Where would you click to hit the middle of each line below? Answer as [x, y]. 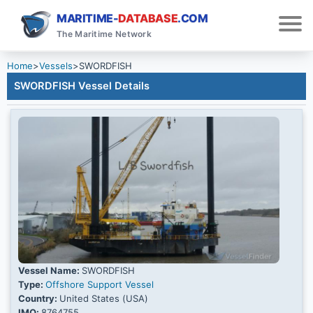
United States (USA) [104, 299]
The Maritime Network [104, 34]
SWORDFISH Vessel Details [82, 86]
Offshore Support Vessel [100, 285]
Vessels [56, 66]
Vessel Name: [50, 271]
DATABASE [148, 18]
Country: [39, 299]
